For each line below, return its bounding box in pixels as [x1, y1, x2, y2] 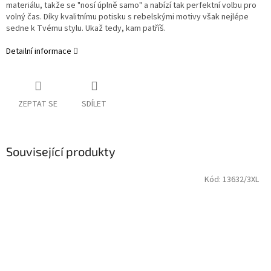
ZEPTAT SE [18, 98, 57, 111]
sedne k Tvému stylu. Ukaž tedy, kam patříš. [6, 22, 166, 35]
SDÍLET [82, 98, 106, 111]
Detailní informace [6, 45, 71, 58]
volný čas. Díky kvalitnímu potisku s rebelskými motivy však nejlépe [6, 11, 249, 24]
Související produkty [6, 144, 116, 159]
